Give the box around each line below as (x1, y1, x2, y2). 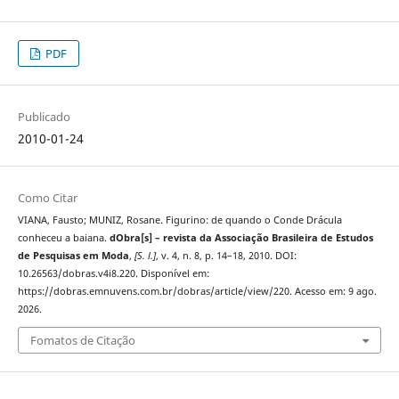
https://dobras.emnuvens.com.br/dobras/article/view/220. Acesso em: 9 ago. (17, 284, 377, 297)
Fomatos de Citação (29, 332, 135, 349)
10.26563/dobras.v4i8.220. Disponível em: (17, 266, 209, 280)
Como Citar (17, 189, 77, 206)
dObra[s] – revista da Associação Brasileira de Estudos (109, 231, 373, 244)
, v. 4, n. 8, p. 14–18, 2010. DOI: (155, 248, 297, 262)
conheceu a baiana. (17, 231, 110, 244)
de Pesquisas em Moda (17, 248, 129, 262)
